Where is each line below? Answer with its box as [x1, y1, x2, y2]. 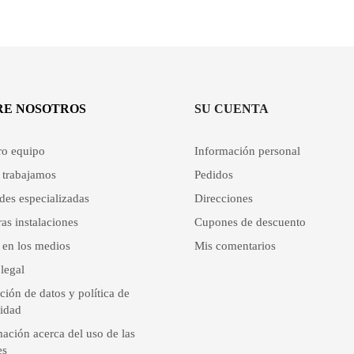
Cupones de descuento [194, 216, 306, 228]
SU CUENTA [194, 102, 269, 115]
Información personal [194, 145, 300, 157]
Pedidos [194, 168, 233, 181]
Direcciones [194, 192, 253, 205]
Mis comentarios [194, 239, 276, 252]
